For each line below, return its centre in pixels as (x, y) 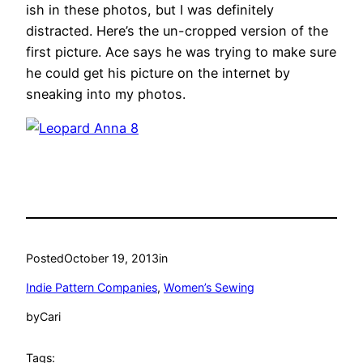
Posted (45, 258)
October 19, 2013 (111, 258)
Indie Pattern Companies (92, 288)
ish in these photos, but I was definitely (150, 10)
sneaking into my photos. (106, 94)
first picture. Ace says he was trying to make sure (181, 52)
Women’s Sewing (209, 288)
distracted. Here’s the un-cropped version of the (177, 31)
